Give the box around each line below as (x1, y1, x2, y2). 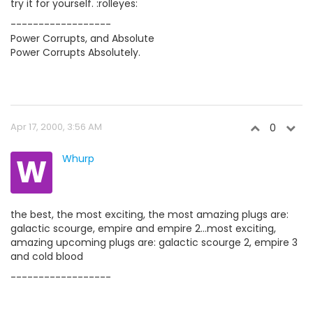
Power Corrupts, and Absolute (10, 31, 154, 46)
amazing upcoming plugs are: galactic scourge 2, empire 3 (10, 235, 298, 250)
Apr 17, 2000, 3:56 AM (10, 120, 102, 134)
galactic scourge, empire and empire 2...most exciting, (10, 221, 276, 236)
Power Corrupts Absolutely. (10, 45, 140, 60)
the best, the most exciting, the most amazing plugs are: (10, 208, 289, 222)
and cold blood (10, 249, 83, 264)
